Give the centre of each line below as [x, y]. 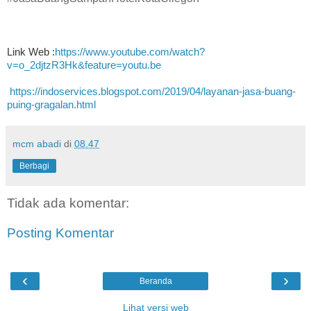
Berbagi [34, 166]
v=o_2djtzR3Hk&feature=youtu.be [84, 65]
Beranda [155, 281]
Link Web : [31, 52]
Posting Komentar [60, 233]
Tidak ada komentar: [68, 203]
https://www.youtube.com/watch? [130, 52]
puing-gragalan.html [51, 104]
